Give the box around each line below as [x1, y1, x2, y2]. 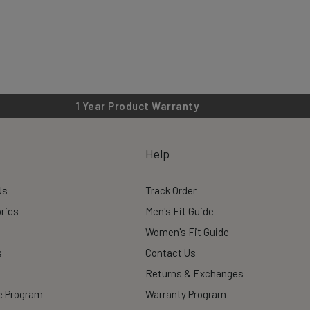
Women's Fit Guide [145, 226, 229, 238]
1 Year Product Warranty [75, 100, 199, 112]
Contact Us [145, 246, 196, 259]
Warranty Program [145, 288, 226, 300]
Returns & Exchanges [145, 267, 244, 280]
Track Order [145, 184, 197, 197]
